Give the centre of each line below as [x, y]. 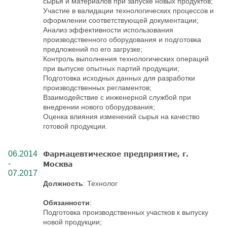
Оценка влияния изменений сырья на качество [121, 116]
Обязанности [66, 202]
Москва [58, 164]
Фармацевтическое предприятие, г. [116, 154]
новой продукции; [72, 222]
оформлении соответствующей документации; [121, 20]
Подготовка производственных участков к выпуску [126, 212]
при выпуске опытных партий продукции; [111, 68]
